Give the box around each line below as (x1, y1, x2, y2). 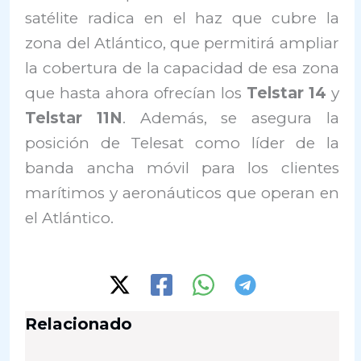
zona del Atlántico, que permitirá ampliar (25, 34, 339, 53)
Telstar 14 (246, 84, 331, 103)
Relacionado (25, 314, 133, 334)
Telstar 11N (25, 109, 122, 128)
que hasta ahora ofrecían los (25, 84, 247, 103)
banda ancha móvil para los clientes (25, 159, 339, 178)
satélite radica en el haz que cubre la (25, 9, 339, 28)
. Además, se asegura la (122, 109, 339, 128)
